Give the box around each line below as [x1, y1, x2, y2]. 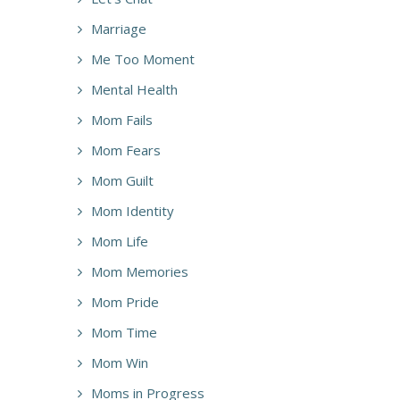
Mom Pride [91, 292, 159, 311]
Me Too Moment [91, 49, 195, 68]
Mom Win [91, 353, 148, 371]
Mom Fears [91, 140, 161, 159]
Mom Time [91, 322, 157, 341]
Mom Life [91, 231, 148, 250]
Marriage [91, 19, 146, 37]
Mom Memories [91, 262, 188, 280]
